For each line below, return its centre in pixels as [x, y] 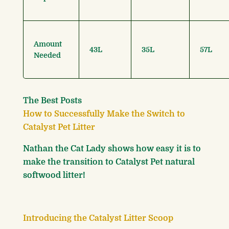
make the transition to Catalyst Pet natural [109, 162]
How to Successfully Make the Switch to [104, 114]
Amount [48, 44]
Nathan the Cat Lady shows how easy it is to [112, 149]
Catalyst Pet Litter [59, 128]
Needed [47, 55]
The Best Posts [52, 101]
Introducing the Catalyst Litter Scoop [98, 219]
